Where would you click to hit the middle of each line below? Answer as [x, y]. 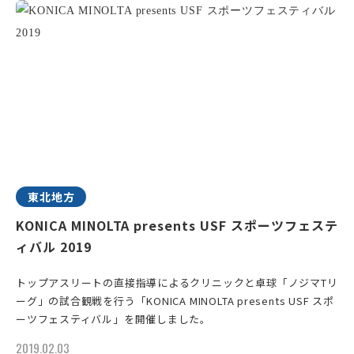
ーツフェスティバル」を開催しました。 [114, 319]
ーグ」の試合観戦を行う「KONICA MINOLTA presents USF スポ [175, 301]
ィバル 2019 [54, 247]
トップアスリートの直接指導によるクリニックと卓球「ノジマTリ [177, 282]
